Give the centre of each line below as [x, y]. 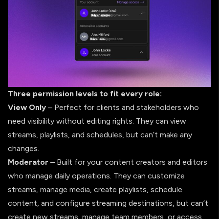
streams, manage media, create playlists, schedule [95, 189]
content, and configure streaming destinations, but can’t [108, 203]
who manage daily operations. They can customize [96, 175]
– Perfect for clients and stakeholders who [122, 107]
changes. [23, 148]
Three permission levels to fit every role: [85, 93]
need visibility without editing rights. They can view [97, 121]
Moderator [28, 162]
